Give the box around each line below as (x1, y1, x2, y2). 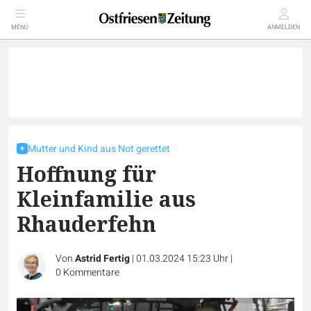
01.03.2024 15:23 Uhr (136, 251, 230, 266)
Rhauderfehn (17, 210, 156, 238)
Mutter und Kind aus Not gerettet (28, 142, 170, 156)
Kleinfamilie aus (17, 185, 196, 213)
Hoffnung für (17, 160, 156, 188)
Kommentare (63, 265, 119, 280)
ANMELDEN (267, 23, 300, 32)
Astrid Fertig (75, 251, 130, 266)
